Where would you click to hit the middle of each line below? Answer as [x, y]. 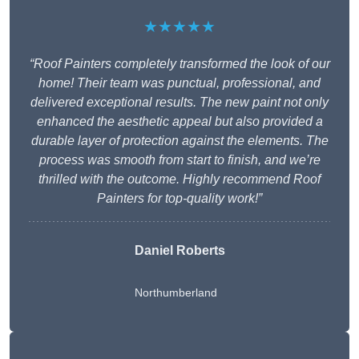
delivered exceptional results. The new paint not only [179, 103]
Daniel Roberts [179, 251]
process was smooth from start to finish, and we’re [179, 160]
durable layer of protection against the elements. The [179, 141]
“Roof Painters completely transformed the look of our [179, 64]
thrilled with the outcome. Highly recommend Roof [179, 179]
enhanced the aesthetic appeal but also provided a [179, 122]
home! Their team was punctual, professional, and [179, 83]
